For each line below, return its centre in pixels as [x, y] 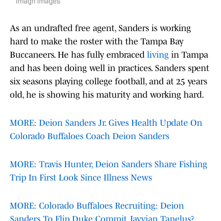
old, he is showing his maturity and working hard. [107, 95]
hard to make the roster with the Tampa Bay [97, 42]
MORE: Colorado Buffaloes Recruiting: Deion [97, 206]
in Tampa [188, 55]
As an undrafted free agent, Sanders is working [100, 28]
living [158, 55]
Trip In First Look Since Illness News [81, 178]
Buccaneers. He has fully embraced [78, 55]
